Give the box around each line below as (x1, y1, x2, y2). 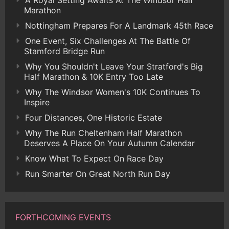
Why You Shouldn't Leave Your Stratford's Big (25, 61, 203, 72)
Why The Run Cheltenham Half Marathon (25, 128, 182, 139)
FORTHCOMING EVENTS (15, 212, 111, 223)
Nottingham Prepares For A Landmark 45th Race (25, 20, 213, 31)
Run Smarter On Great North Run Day (25, 169, 170, 179)
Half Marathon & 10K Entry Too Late (24, 72, 163, 82)
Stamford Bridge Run (24, 46, 105, 57)
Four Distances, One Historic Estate (25, 112, 162, 123)
